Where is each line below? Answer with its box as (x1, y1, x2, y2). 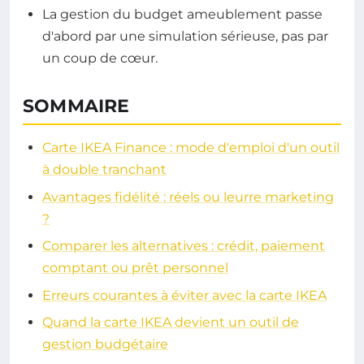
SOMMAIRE (23, 95, 130, 118)
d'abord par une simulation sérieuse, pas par (42, 28, 328, 45)
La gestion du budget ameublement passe (42, 6, 323, 23)
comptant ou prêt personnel (42, 260, 228, 276)
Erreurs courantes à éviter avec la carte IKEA (42, 287, 327, 303)
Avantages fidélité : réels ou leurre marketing (42, 188, 334, 205)
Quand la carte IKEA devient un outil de (42, 314, 299, 330)
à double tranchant (42, 162, 167, 178)
